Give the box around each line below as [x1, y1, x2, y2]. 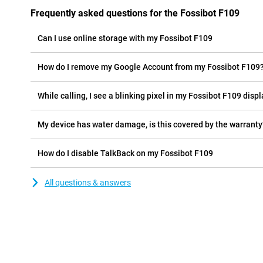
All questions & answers [45, 178, 131, 187]
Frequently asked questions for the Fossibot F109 [31, 8, 240, 19]
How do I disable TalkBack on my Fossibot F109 [38, 149, 213, 158]
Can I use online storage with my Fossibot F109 [38, 33, 213, 43]
